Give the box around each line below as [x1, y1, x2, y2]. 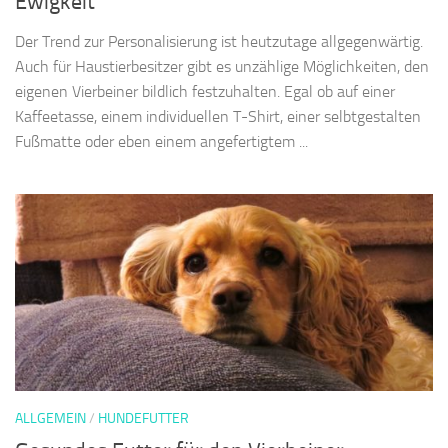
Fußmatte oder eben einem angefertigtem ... [15, 133, 308, 153]
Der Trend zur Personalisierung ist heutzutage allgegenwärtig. [15, 33, 423, 53]
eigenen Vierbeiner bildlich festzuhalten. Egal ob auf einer [15, 83, 395, 103]
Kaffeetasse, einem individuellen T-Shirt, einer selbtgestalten [15, 108, 421, 128]
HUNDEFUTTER [98, 411, 189, 429]
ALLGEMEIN [15, 411, 86, 429]
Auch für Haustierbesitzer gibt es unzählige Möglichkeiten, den [15, 58, 429, 78]
